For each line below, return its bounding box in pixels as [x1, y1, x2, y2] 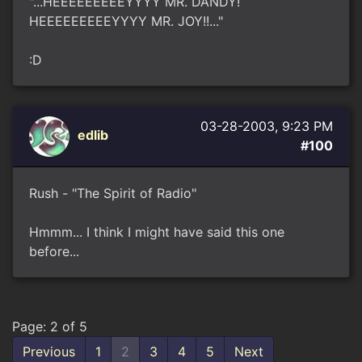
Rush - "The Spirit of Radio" [29, 185, 196, 201]
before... [29, 243, 79, 259]
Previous [23, 343, 75, 360]
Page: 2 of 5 [12, 318, 87, 335]
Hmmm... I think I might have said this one [29, 224, 284, 240]
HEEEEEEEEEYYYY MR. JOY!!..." [29, 13, 223, 29]
